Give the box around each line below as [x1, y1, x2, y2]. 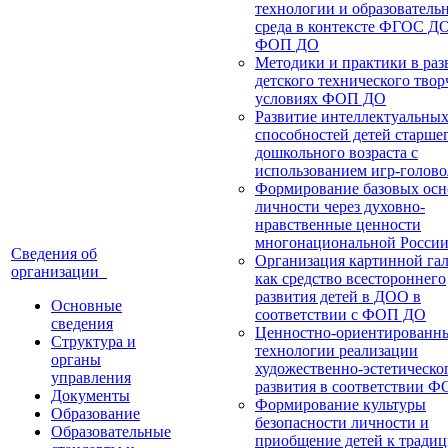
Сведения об [11, 245, 97, 263]
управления [51, 369, 131, 387]
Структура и [51, 333, 136, 351]
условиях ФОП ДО [255, 90, 386, 108]
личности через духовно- [255, 198, 425, 216]
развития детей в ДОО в [255, 288, 421, 306]
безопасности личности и [255, 414, 429, 432]
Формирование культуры [255, 396, 426, 414]
